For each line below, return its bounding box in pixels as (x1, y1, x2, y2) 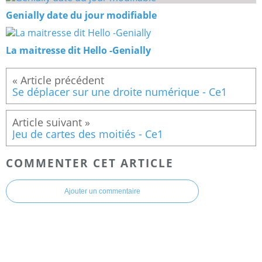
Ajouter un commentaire (64, 187, 140, 196)
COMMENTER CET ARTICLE (6, 155, 174, 170)
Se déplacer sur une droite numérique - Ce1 (12, 84, 227, 99)
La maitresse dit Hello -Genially (6, 43, 151, 57)
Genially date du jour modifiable (6, 8, 157, 22)
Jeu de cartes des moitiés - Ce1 (12, 126, 163, 141)
